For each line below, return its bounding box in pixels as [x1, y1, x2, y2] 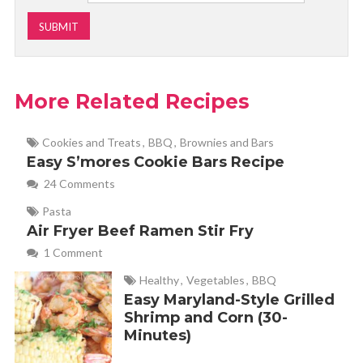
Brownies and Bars [179, 135, 274, 150]
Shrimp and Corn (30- [123, 309, 288, 327]
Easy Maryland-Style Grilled [123, 291, 335, 310]
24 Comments [41, 177, 115, 191]
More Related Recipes [14, 89, 250, 114]
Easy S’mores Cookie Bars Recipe [26, 153, 284, 172]
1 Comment [41, 246, 103, 260]
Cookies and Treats [41, 135, 141, 150]
